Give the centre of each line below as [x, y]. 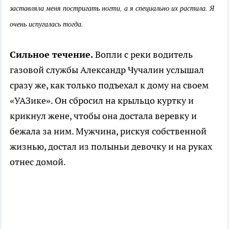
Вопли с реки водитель [144, 55]
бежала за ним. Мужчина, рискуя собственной [108, 131]
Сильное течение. [52, 55]
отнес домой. [38, 162]
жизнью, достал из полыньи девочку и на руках [111, 147]
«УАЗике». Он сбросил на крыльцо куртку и [102, 101]
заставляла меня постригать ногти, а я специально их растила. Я [112, 8]
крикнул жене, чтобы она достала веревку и [103, 116]
